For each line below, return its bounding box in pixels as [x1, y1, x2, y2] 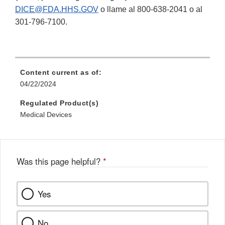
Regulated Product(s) [20, 99, 98, 107]
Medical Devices [20, 110, 72, 119]
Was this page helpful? [17, 155, 103, 168]
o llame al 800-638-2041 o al [98, 5, 202, 14]
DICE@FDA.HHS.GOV [15, 5, 98, 14]
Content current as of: [20, 68, 101, 77]
